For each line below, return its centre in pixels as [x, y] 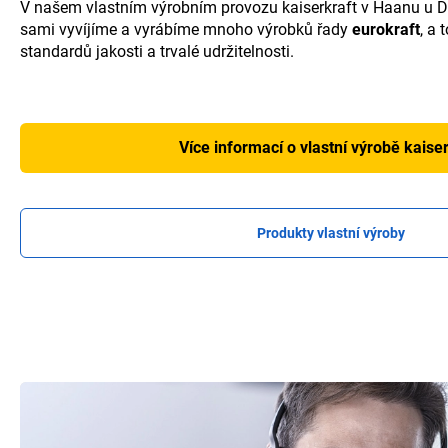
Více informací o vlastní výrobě [291, 147]
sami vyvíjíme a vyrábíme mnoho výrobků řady [186, 29]
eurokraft [386, 29]
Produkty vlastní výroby [331, 232]
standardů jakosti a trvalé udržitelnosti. [157, 51]
